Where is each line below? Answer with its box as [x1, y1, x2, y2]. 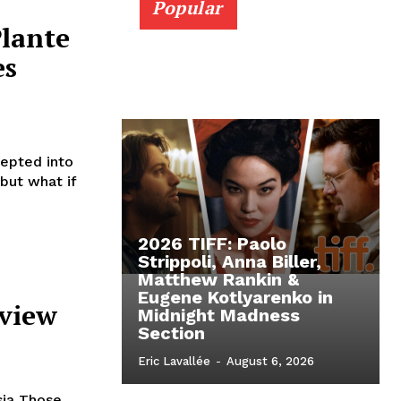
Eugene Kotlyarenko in [138, 286, 333, 309]
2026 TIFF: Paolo [138, 233, 286, 255]
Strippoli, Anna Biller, [138, 251, 321, 273]
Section [138, 322, 205, 345]
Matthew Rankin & [138, 269, 299, 291]
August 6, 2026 [226, 354, 314, 369]
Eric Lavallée [138, 354, 210, 369]
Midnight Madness [138, 304, 300, 327]
